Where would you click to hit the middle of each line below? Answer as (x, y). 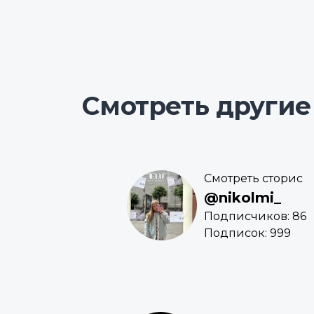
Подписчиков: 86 (255, 217)
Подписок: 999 (247, 233)
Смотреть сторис (253, 179)
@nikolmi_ (243, 198)
